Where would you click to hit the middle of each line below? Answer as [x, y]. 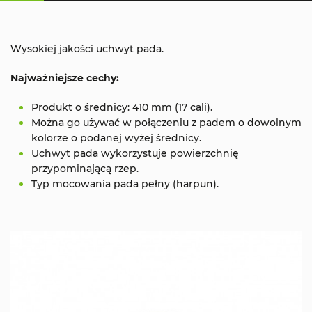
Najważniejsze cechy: [65, 78]
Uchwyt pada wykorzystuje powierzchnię [135, 153]
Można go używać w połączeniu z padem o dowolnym [166, 122]
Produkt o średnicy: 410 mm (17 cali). [122, 107]
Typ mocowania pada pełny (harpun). [126, 184]
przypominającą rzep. [85, 168]
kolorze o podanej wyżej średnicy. [116, 138]
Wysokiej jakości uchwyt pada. [87, 48]
